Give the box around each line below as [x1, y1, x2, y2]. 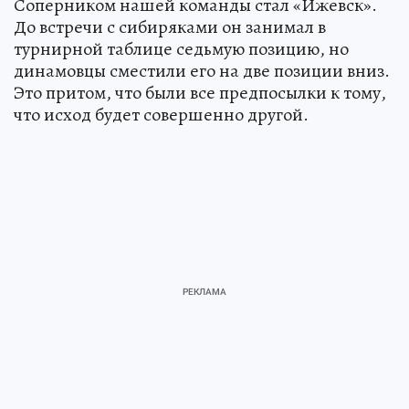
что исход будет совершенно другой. [14, 102, 309, 128]
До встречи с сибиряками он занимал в [14, 15, 326, 40]
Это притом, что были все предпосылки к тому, [14, 80, 386, 106]
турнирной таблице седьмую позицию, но [14, 37, 349, 62]
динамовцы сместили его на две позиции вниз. [14, 58, 390, 84]
